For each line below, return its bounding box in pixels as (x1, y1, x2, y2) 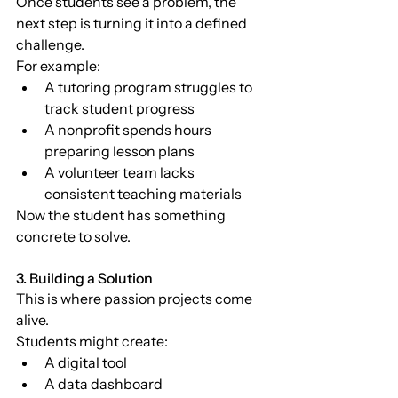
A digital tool (44, 353, 127, 371)
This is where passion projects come (16, 289, 255, 307)
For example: (16, 56, 100, 75)
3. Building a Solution (16, 268, 153, 287)
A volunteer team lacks (44, 163, 197, 181)
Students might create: (16, 331, 168, 350)
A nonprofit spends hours (44, 120, 214, 139)
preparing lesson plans (44, 141, 195, 160)
